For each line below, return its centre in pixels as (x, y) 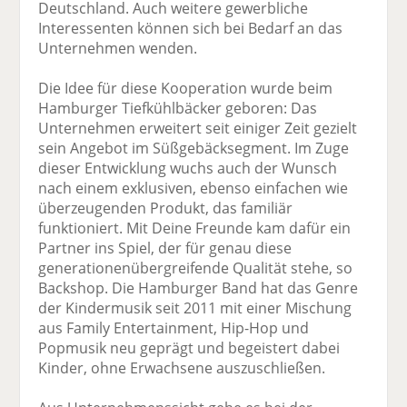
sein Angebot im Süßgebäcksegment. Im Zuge (194, 148)
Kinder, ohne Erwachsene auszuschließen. (182, 367)
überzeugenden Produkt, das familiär (166, 208)
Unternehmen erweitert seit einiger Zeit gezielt (198, 128)
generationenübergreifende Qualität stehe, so (196, 268)
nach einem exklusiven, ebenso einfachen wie (194, 188)
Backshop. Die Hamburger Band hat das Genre (199, 288)
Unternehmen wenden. (118, 48)
